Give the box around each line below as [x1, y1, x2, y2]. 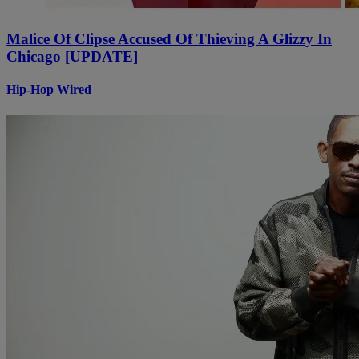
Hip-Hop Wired [6, 83, 91, 97]
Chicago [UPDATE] [6, 48, 138, 65]
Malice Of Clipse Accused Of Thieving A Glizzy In [6, 30, 332, 47]
